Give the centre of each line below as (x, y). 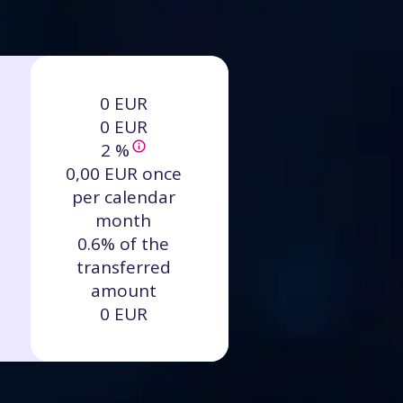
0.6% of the (123, 244)
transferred (123, 267)
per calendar (123, 197)
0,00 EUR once (123, 174)
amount (123, 291)
